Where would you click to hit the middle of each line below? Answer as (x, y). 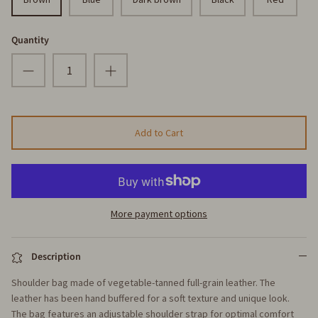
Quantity (30, 41)
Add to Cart (159, 133)
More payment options (159, 214)
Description (56, 257)
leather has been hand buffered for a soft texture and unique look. (150, 298)
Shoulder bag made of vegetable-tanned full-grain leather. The (143, 283)
